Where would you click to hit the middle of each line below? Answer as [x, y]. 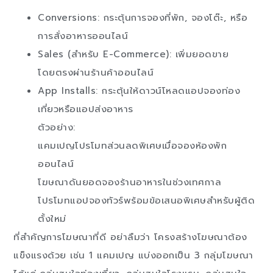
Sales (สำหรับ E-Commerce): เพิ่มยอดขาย [133, 55]
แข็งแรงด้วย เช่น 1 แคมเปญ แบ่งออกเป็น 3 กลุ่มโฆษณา [133, 256]
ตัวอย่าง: [57, 128]
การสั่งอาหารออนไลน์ [83, 36]
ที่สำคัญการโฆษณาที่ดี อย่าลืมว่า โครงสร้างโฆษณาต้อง [130, 237]
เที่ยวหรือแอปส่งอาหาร [86, 109]
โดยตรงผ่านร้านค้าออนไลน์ [96, 73]
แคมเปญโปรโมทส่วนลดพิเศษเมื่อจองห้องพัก [133, 146]
